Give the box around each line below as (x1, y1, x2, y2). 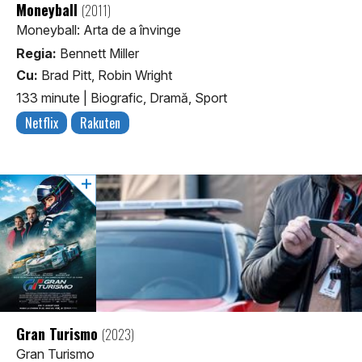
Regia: (16, 45, 57, 62)
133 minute (16, 89, 83, 106)
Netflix (25, 112, 58, 133)
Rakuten (80, 112, 120, 133)
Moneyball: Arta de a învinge (16, 22, 181, 39)
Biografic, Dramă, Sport (90, 89, 227, 106)
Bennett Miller (57, 45, 139, 62)
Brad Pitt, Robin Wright (38, 67, 172, 84)
